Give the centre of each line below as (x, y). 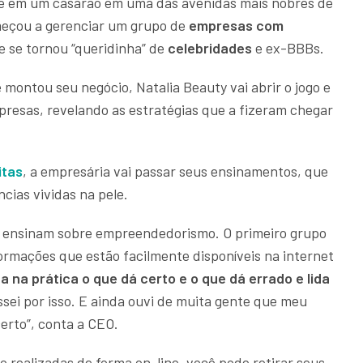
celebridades (210, 48)
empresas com (235, 26)
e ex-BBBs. (290, 48)
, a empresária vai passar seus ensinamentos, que (175, 171)
